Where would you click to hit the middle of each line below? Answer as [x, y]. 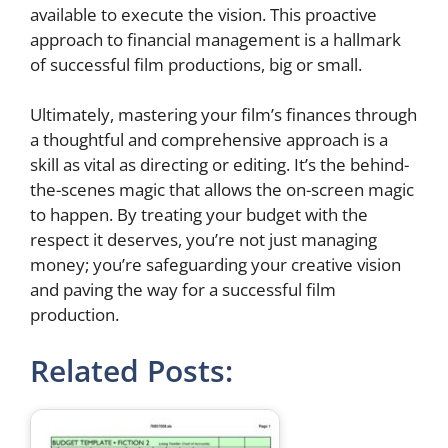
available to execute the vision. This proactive [203, 14]
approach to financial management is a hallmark [215, 39]
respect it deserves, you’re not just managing [203, 239]
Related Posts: [131, 370]
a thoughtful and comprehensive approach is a [209, 139]
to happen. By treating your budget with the [199, 214]
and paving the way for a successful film [183, 289]
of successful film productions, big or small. [196, 64]
